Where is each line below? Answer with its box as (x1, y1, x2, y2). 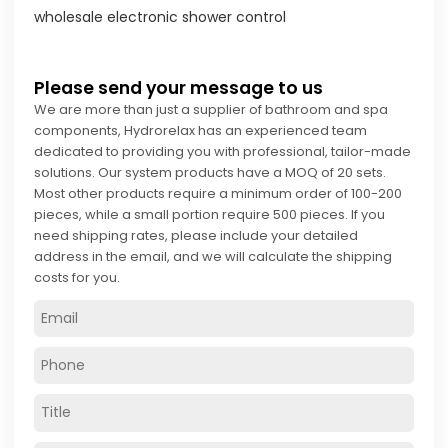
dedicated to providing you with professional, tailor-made (34, 141, 412, 161)
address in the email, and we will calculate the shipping (34, 246, 393, 266)
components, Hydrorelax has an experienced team (34, 120, 368, 140)
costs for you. (34, 267, 121, 287)
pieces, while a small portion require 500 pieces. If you (34, 204, 386, 224)
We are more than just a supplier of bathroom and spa (34, 99, 389, 119)
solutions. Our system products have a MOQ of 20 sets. (34, 162, 387, 182)
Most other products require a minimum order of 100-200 (34, 183, 403, 203)
